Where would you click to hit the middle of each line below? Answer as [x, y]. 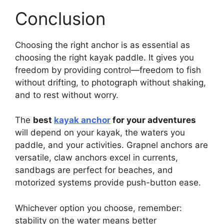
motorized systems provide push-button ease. [108, 183]
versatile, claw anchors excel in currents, [96, 158]
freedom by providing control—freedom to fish [108, 70]
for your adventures [153, 120]
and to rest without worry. [67, 95]
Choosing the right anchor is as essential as [102, 45]
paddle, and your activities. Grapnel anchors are [111, 145]
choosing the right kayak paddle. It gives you [104, 57]
